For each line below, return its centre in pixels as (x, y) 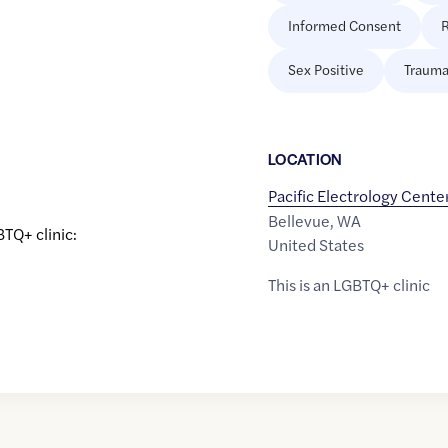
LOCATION (305, 159)
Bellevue (298, 221)
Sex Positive (325, 69)
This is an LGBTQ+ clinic (348, 285)
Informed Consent (344, 25)
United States (315, 245)
